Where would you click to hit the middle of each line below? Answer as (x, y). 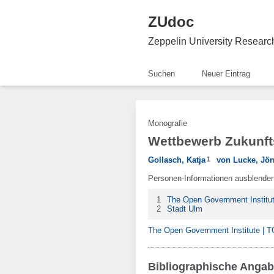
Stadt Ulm (185, 209)
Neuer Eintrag (226, 73)
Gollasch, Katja (177, 160)
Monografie (168, 123)
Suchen (161, 73)
